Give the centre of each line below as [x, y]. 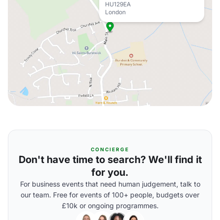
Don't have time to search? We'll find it [110, 160]
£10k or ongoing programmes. [110, 206]
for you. [110, 172]
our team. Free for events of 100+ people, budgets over [110, 195]
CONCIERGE [110, 149]
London [115, 12]
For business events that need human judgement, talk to [110, 184]
